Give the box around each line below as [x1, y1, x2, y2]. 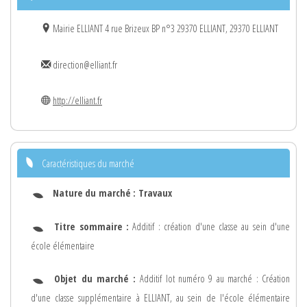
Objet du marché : [54, 272, 140, 286]
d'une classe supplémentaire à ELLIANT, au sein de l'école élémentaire [31, 291, 290, 305]
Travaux [138, 186, 172, 199]
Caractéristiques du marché [42, 156, 134, 170]
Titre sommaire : [54, 219, 130, 233]
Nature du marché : [53, 186, 138, 199]
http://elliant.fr [53, 94, 102, 108]
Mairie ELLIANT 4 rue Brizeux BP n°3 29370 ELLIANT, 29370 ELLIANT [51, 21, 278, 35]
